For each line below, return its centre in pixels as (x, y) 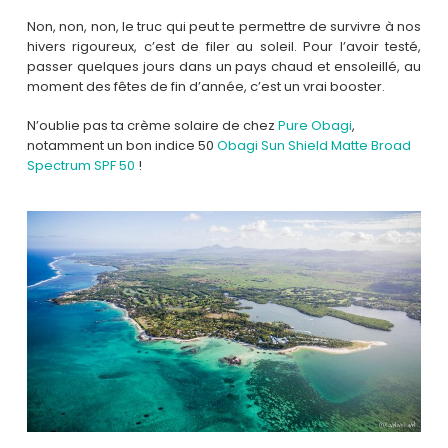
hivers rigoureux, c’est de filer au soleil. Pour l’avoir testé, (224, 46)
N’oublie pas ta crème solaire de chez (152, 125)
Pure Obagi (314, 125)
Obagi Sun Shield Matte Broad (313, 145)
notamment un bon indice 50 (121, 145)
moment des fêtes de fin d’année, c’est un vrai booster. (205, 86)
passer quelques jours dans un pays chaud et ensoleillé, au (224, 66)
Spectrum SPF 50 (80, 165)
